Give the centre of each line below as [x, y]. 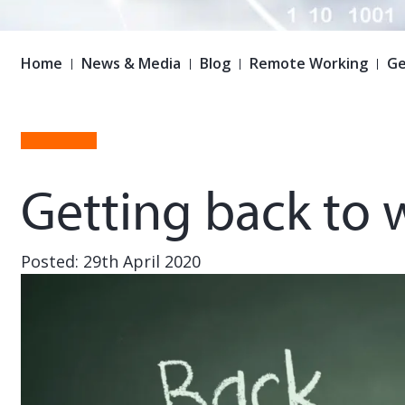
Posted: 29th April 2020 [110, 262]
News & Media [131, 64]
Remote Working [308, 64]
